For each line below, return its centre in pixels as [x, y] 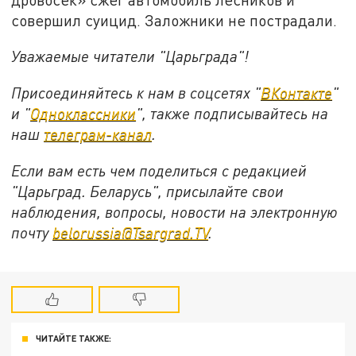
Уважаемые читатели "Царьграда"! [130, 56]
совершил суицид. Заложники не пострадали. [174, 20]
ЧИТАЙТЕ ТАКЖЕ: [74, 339]
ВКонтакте [297, 92]
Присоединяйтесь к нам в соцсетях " [136, 92]
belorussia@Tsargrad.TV [131, 232]
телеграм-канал [98, 133]
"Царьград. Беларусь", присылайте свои [148, 191]
